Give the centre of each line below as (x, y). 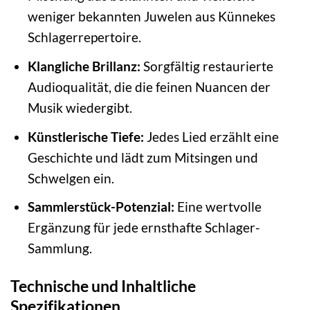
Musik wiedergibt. (80, 107)
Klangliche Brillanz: (84, 66)
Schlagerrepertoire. (84, 37)
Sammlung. (60, 248)
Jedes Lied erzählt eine (211, 136)
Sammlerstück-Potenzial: (101, 207)
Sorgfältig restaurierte (207, 66)
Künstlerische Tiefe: (85, 136)
